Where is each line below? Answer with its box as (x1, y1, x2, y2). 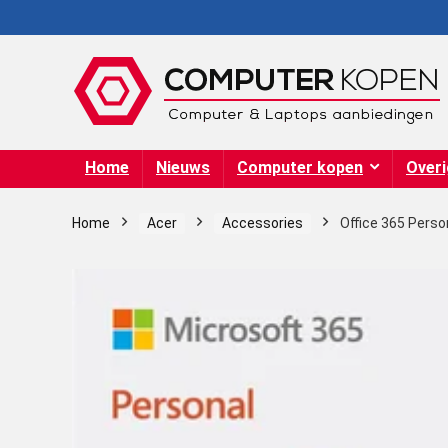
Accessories (222, 215, 303, 231)
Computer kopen (237, 158, 363, 177)
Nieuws (156, 158, 210, 177)
